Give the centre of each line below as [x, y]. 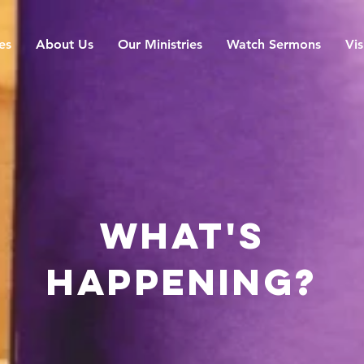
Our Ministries [160, 44]
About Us [65, 44]
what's [182, 235]
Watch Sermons [274, 44]
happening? [182, 282]
